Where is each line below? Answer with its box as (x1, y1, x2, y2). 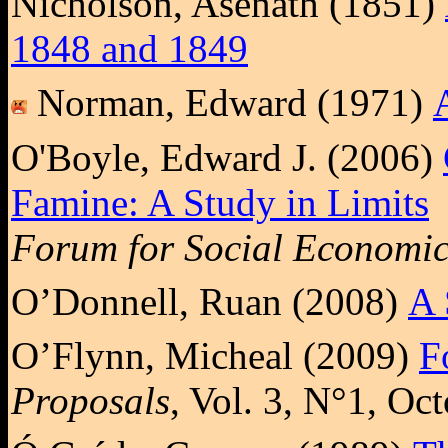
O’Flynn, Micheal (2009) (11, 334, 419, 378)
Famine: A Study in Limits (11, 180, 429, 224)
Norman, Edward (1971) (26, 81, 433, 125)
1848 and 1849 (11, 26, 248, 70)
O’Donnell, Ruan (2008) (11, 279, 408, 323)
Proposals (11, 379, 170, 423)
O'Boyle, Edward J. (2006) (11, 135, 443, 179)
